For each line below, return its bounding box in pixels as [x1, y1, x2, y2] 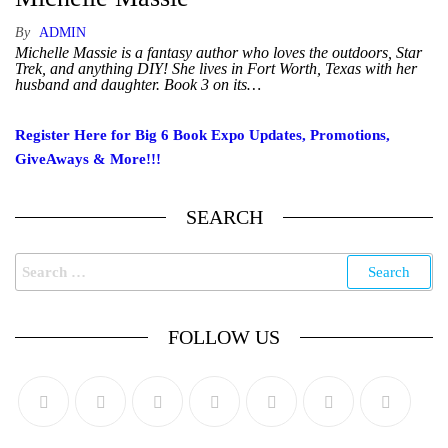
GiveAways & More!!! [15, 151, 161, 167]
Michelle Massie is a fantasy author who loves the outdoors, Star [15, 44, 422, 61]
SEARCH [185, 206, 263, 228]
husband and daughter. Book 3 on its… [15, 76, 261, 93]
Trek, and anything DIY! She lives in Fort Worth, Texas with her [15, 60, 417, 77]
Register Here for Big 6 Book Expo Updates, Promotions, [15, 127, 390, 143]
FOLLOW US [168, 326, 280, 348]
